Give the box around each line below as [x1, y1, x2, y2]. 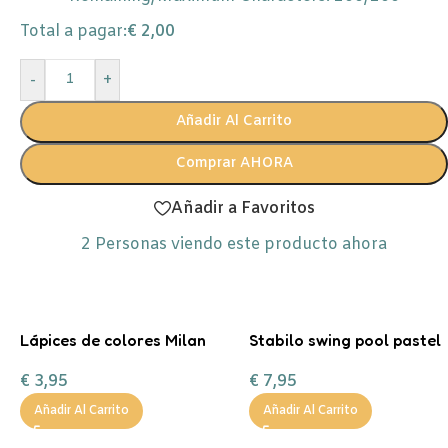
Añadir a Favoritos [170, 197, 315, 219]
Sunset [20, 352, 71, 372]
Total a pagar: [20, 21, 127, 42]
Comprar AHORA [175, 154, 293, 173]
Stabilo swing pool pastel [249, 330, 441, 350]
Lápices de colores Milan [20, 330, 206, 350]
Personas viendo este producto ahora [95, 234, 387, 255]
